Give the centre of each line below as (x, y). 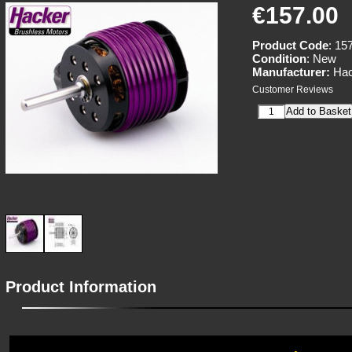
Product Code (290, 45)
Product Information (81, 287)
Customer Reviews (293, 90)
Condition (279, 59)
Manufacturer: (291, 72)
